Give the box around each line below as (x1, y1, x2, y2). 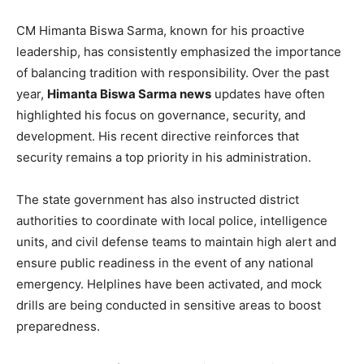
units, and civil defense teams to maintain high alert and (16, 233, 336, 249)
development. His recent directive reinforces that (16, 128, 299, 144)
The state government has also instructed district (16, 191, 299, 207)
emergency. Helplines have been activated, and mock (16, 275, 322, 292)
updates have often (211, 85, 325, 102)
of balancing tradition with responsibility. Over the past (16, 64, 329, 80)
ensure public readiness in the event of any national (16, 254, 314, 271)
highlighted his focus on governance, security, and (16, 106, 305, 123)
